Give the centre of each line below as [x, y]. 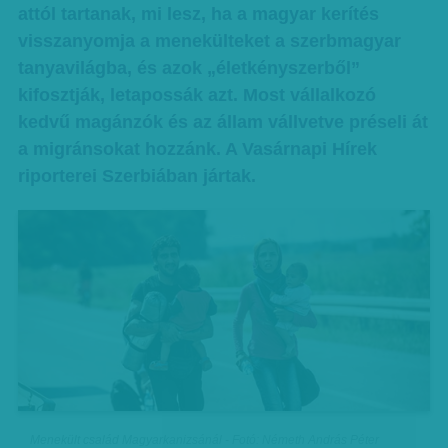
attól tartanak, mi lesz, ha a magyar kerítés [198, 14]
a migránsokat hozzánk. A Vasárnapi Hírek [197, 149]
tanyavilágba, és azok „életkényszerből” [188, 68]
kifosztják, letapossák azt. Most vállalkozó [196, 95]
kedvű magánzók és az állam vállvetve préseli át [222, 122]
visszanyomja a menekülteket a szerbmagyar [209, 41]
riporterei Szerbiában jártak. [136, 176]
